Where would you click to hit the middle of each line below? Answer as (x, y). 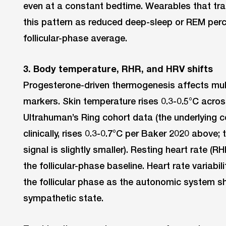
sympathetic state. (63, 198)
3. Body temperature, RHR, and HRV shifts (118, 69)
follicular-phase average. (75, 38)
